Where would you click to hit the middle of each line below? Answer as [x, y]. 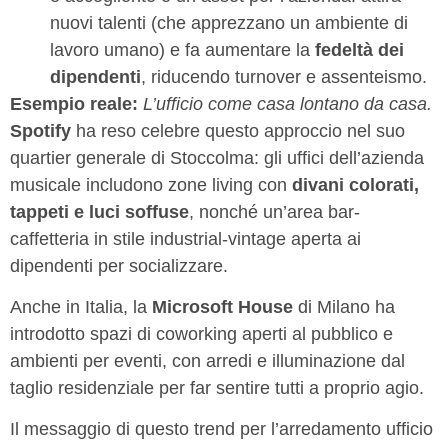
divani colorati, [355, 184]
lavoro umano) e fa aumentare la [182, 49]
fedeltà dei [359, 49]
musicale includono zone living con [151, 184]
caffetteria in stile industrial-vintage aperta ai [185, 238]
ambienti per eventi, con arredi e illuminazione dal [207, 361]
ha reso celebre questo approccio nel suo [238, 130]
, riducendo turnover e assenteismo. [284, 76]
